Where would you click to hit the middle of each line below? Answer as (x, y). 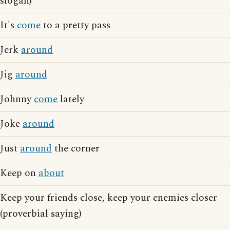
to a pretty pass (75, 26)
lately (71, 100)
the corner (76, 149)
